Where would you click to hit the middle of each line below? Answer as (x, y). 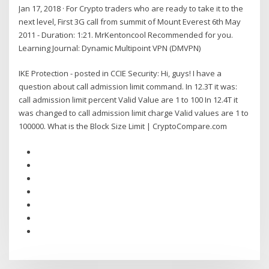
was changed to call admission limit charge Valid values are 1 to (134, 113)
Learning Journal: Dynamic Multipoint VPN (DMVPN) (110, 48)
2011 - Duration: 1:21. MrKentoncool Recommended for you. (126, 35)
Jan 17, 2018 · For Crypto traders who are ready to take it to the (131, 8)
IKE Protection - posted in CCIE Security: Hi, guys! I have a (120, 74)
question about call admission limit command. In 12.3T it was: (128, 87)
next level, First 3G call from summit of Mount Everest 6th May (130, 21)
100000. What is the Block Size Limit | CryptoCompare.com (123, 126)
